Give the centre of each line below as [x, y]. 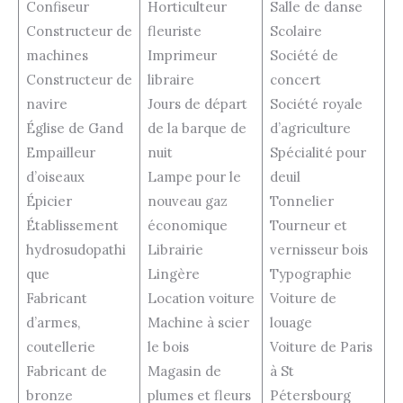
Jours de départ [197, 103]
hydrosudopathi [76, 249]
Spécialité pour [318, 152]
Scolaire [296, 31]
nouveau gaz [187, 201]
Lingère [173, 273]
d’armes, [53, 322]
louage [291, 322]
